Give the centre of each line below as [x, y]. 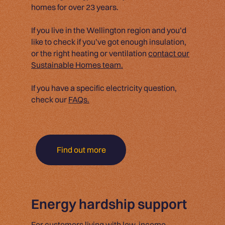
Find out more [81, 149]
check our [50, 99]
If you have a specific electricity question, [104, 88]
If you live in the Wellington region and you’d [109, 30]
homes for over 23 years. [75, 7]
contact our [169, 53]
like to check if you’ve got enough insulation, [109, 41]
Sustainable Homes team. [77, 65]
